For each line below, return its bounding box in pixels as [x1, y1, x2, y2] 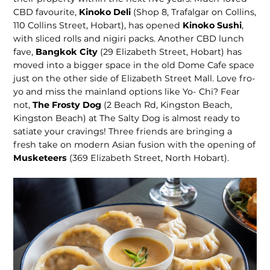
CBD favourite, [13, 6, 80, 17]
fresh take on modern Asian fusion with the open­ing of [13, 139, 256, 150]
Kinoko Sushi [183, 19, 242, 31]
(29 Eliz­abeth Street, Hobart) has [100, 46, 242, 57]
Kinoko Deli [79, 6, 134, 17]
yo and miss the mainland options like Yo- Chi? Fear [13, 86, 240, 97]
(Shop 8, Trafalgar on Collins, [133, 6, 257, 17]
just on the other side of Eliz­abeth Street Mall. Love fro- [13, 72, 256, 84]
